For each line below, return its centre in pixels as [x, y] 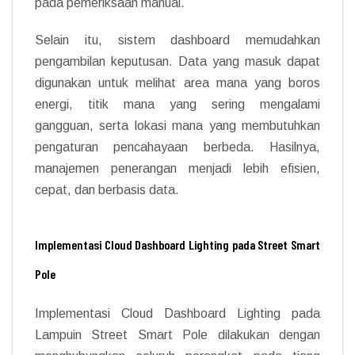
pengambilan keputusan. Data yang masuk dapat [177, 61]
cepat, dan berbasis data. [107, 189]
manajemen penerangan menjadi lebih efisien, [177, 168]
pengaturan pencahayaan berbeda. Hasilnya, [177, 147]
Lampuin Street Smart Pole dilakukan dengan [177, 334]
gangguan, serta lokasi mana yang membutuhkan [177, 125]
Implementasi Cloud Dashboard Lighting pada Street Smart [177, 244]
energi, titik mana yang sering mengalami [177, 104]
